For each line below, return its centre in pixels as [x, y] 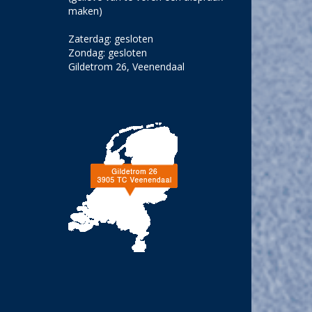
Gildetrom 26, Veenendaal [127, 67]
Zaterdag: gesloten [111, 39]
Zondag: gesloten [108, 53]
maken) [86, 11]
